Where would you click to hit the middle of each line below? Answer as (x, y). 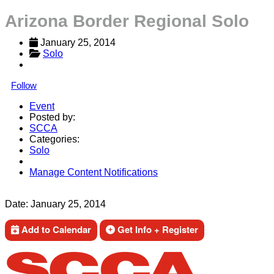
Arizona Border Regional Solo (127, 21)
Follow (24, 85)
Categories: (54, 139)
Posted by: (52, 117)
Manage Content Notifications (94, 172)
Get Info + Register (157, 229)
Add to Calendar (55, 229)
